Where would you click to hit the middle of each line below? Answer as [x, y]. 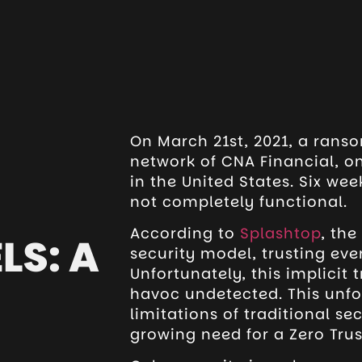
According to [185, 233]
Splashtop [280, 233]
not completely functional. [241, 201]
